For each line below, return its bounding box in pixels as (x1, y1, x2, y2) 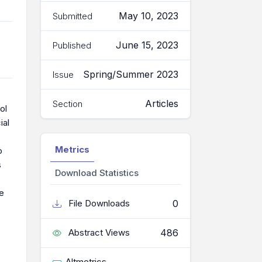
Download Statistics (55, 167, 139, 179)
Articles (145, 98, 178, 110)
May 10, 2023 (119, 10, 178, 22)
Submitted (53, 10, 92, 22)
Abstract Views (66, 227, 130, 239)
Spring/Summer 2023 (83, 68, 178, 81)
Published (53, 39, 91, 51)
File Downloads (66, 198, 130, 209)
